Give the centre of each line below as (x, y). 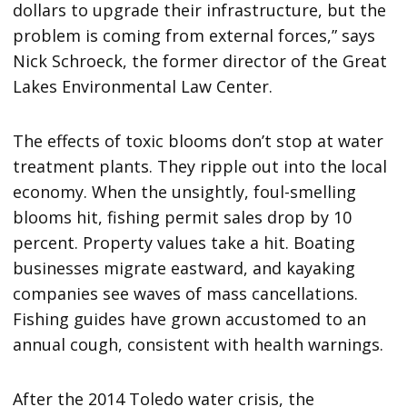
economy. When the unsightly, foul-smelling (185, 192)
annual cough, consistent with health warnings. (199, 345)
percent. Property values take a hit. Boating (184, 243)
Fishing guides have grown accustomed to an (190, 319)
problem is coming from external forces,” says (194, 36)
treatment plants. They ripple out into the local (200, 167)
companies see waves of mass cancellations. (186, 294)
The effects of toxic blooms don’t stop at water (199, 141)
